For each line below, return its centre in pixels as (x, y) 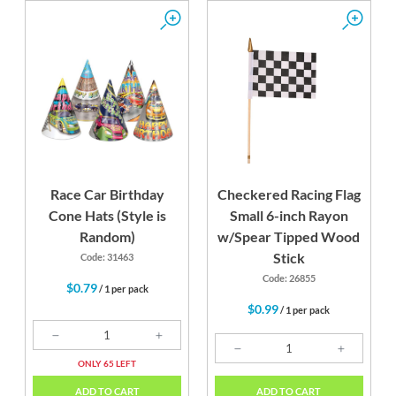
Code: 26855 (289, 278)
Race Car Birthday (107, 194)
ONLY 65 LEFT (107, 363)
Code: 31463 (107, 257)
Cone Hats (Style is (107, 216)
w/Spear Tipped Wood (289, 237)
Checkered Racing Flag (289, 194)
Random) (107, 237)
